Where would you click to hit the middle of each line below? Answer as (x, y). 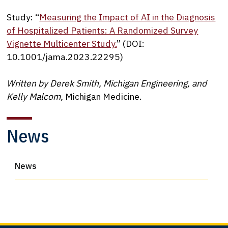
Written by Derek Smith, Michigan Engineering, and (107, 83)
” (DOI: (131, 43)
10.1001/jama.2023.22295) (65, 56)
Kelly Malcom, (36, 97)
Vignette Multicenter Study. (62, 43)
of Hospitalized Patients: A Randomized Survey (103, 30)
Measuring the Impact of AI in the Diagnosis (127, 17)
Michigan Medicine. (104, 97)
